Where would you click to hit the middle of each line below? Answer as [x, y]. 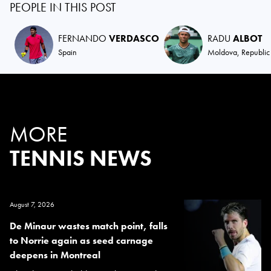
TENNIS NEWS [81, 159]
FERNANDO [83, 39]
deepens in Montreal [55, 255]
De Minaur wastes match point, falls [89, 226]
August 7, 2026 [32, 205]
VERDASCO [134, 39]
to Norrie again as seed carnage [81, 241]
